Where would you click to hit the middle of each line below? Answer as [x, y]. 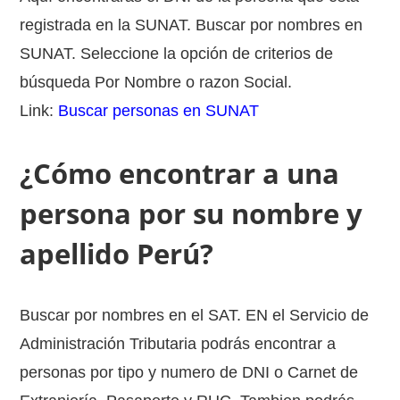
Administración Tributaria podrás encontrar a [178, 343]
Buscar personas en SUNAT [159, 110]
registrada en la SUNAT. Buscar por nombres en [192, 25]
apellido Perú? [117, 253]
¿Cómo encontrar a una [180, 173]
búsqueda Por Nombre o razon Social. [156, 82]
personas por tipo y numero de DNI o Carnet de [189, 372]
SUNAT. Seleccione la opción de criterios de [177, 53]
